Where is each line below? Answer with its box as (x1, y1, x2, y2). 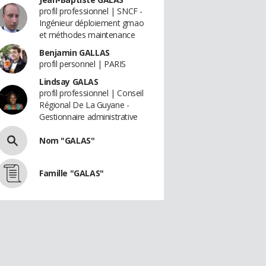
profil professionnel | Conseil (39, 87, 144, 99)
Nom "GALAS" (39, 135, 95, 146)
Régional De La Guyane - (39, 99, 129, 110)
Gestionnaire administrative (39, 111, 138, 122)
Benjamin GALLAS (39, 47, 110, 58)
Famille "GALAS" (39, 167, 104, 179)
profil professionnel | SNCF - (39, 5, 142, 17)
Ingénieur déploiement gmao (39, 17, 144, 28)
